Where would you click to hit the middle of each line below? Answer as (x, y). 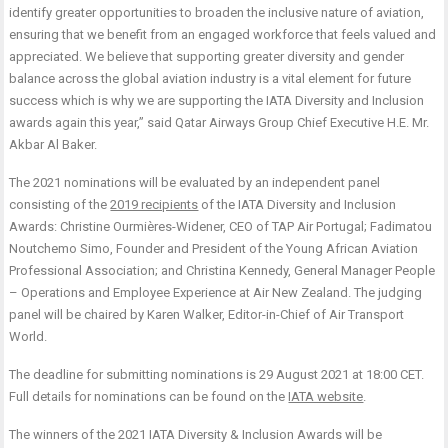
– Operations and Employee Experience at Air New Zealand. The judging (216, 292)
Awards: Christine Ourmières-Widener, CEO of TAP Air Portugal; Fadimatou (221, 226)
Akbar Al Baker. (53, 144)
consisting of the (60, 204)
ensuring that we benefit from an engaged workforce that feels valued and (223, 34)
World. (28, 336)
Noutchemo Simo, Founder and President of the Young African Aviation (214, 248)
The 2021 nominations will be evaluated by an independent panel (195, 182)
